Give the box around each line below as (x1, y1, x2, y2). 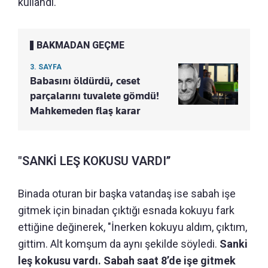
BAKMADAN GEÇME (36, 39, 124, 51)
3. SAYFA (30, 63, 62, 72)
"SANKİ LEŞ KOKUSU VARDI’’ (18, 154, 170, 169)
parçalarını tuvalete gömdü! (30, 90, 159, 102)
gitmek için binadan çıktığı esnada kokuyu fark (18, 204, 234, 217)
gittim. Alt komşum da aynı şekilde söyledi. (18, 237, 220, 251)
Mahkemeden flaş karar (30, 105, 140, 117)
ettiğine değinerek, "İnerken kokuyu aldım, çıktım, (18, 221, 247, 234)
